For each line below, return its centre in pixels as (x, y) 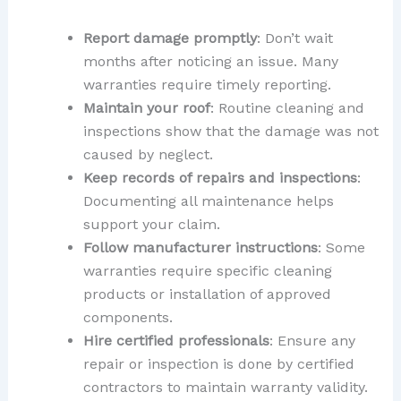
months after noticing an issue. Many (210, 62)
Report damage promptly (170, 38)
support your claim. (151, 225)
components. (128, 318)
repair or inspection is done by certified (218, 364)
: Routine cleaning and (287, 108)
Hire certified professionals (176, 341)
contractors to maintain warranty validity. (225, 388)
